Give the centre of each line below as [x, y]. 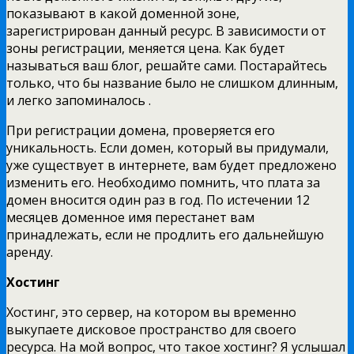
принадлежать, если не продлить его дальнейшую [165, 234]
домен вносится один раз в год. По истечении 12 [158, 200]
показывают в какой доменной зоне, [123, 13]
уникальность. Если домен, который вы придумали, [168, 147]
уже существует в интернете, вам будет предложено [171, 165]
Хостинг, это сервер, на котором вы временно [151, 312]
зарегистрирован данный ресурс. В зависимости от [166, 30]
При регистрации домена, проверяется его [141, 130]
